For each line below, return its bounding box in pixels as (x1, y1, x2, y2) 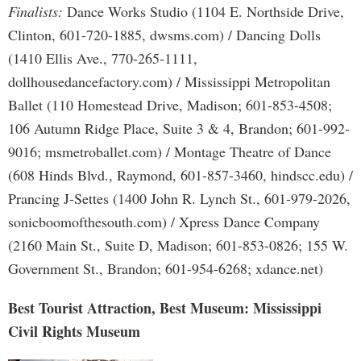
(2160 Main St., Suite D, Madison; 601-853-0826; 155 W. (8, 235, 348, 255)
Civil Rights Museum (8, 321, 140, 342)
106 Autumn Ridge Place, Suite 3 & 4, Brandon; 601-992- (8, 118, 350, 138)
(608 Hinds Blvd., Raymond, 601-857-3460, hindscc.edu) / (8, 165, 353, 185)
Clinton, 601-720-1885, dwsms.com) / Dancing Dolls (8, 25, 321, 44)
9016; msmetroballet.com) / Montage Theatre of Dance (8, 142, 331, 161)
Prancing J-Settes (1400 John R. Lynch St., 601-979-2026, (8, 189, 351, 208)
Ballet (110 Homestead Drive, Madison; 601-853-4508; (8, 95, 332, 114)
